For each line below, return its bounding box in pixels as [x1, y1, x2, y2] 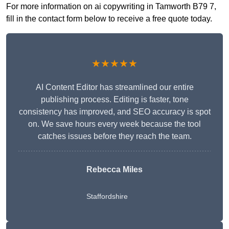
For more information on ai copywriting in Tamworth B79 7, [6, 2, 216, 11]
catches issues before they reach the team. [37, 132, 192, 141]
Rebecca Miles [86, 165, 143, 174]
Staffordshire [86, 192, 128, 201]
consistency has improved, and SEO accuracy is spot [18, 107, 211, 117]
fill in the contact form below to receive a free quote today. [6, 14, 212, 24]
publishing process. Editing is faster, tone [40, 95, 189, 104]
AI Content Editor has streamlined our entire [35, 83, 194, 92]
